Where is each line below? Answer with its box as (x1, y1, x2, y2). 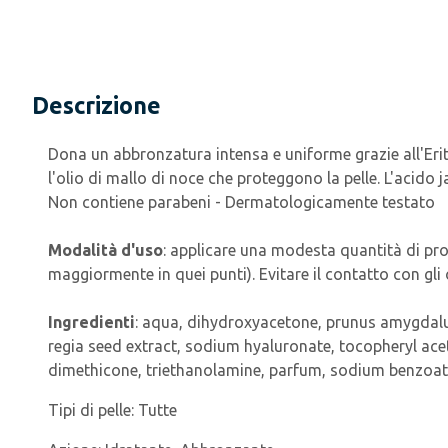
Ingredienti (48, 313, 135, 331)
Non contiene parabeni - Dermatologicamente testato (48, 193, 435, 211)
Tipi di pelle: (48, 401, 138, 419)
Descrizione (32, 93, 161, 118)
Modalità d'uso (48, 241, 163, 259)
